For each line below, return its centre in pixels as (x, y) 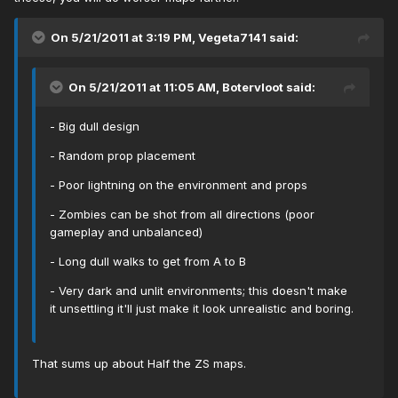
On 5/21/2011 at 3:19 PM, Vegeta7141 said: (175, 38)
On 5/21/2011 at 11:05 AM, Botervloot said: (192, 88)
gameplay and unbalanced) (126, 232)
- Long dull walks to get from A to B (148, 262)
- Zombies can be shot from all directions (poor (182, 215)
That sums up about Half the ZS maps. (139, 364)
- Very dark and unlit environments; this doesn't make (199, 291)
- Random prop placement (123, 156)
